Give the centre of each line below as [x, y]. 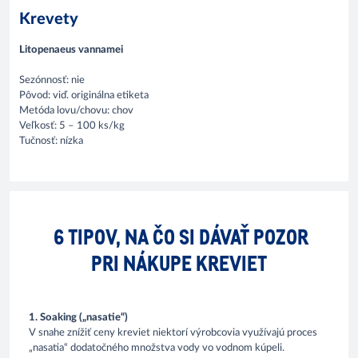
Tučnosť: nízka [52, 141]
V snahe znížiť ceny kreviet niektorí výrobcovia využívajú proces [173, 333]
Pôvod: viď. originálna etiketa [84, 95]
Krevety [49, 20]
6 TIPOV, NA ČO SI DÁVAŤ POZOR [179, 237]
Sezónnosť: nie [53, 80]
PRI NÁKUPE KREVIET [179, 263]
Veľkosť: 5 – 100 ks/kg [73, 125]
